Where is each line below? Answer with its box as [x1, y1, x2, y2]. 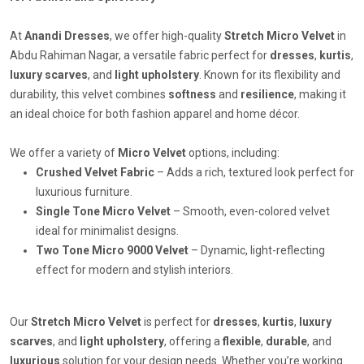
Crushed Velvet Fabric [36, 166, 154, 180]
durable [266, 335, 307, 349]
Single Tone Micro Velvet [36, 205, 171, 219]
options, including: [186, 146, 279, 160]
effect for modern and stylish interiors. [36, 263, 233, 277]
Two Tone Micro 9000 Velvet [36, 244, 188, 258]
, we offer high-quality [110, 29, 224, 43]
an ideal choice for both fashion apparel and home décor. [10, 107, 300, 121]
